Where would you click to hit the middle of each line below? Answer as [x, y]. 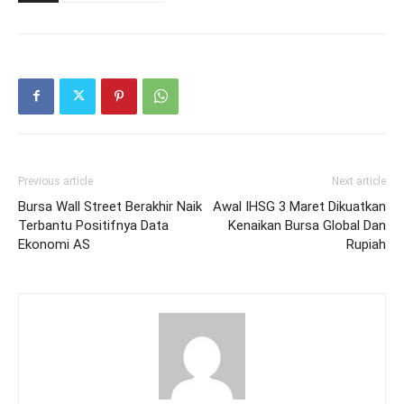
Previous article [55, 181]
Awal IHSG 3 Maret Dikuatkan [299, 206]
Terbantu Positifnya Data [93, 225]
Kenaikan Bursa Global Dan [307, 225]
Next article [359, 181]
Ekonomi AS [54, 244]
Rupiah [366, 244]
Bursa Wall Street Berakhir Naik [110, 206]
